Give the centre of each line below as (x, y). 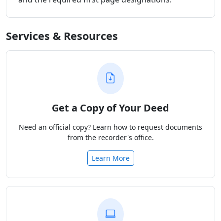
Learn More (110, 158)
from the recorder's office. (110, 137)
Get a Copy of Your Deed (110, 108)
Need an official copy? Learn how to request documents (110, 127)
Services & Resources (62, 36)
